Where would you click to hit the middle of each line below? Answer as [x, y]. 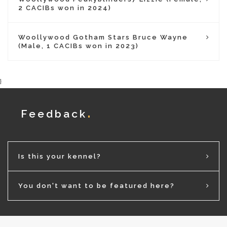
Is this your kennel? [60, 156]
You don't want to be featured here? [97, 186]
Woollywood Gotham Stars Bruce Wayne [103, 37]
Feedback [54, 114]
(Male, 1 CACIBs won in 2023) [79, 46]
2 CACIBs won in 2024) [65, 8]
